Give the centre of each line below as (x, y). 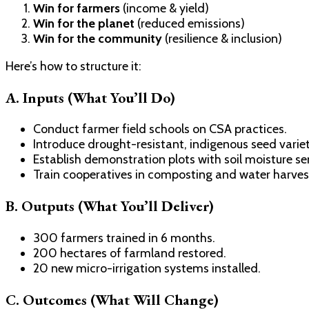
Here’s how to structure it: (73, 67)
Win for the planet (84, 24)
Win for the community (98, 39)
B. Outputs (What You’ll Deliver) (110, 206)
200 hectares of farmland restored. (130, 253)
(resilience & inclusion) (222, 39)
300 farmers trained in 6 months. (124, 238)
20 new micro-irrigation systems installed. (147, 268)
